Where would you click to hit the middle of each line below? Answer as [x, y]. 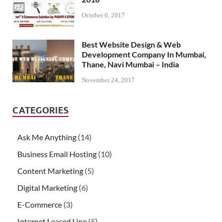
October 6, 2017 [103, 15]
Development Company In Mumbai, [144, 54]
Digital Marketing [47, 188]
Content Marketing [50, 171]
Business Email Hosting [57, 154]
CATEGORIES [40, 111]
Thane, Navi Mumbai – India [130, 64]
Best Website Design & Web [131, 44]
